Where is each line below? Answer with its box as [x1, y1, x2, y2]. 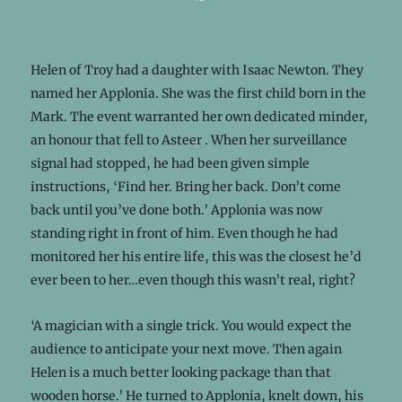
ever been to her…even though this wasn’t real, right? [30, 271, 355, 288]
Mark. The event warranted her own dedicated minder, [30, 108, 368, 125]
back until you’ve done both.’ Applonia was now [30, 201, 322, 218]
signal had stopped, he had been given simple [30, 154, 310, 171]
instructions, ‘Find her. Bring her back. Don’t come [30, 178, 341, 195]
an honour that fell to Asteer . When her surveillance [30, 131, 347, 148]
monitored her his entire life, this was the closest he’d [30, 248, 362, 265]
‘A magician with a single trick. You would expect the [30, 317, 352, 334]
